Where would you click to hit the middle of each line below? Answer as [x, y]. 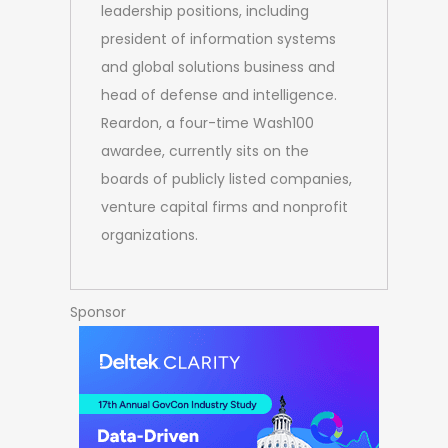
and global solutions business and [217, 67]
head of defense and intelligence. [218, 95]
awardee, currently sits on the [204, 151]
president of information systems [218, 39]
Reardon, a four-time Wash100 [207, 123]
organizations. [149, 235]
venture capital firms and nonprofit [224, 207]
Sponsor [97, 312]
